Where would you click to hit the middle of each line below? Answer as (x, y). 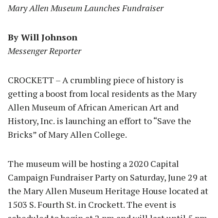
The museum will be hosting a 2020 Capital (93, 164)
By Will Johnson (43, 37)
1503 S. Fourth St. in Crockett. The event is (92, 205)
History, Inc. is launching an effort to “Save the (100, 121)
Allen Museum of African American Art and (93, 107)
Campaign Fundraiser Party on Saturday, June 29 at (108, 177)
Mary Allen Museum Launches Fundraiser (86, 8)
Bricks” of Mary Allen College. (67, 135)
